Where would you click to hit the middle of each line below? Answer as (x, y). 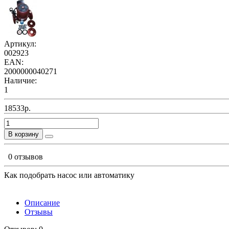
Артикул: (20, 43)
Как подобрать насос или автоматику (69, 175)
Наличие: (20, 80)
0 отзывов (26, 156)
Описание (42, 202)
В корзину (24, 134)
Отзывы (39, 212)
